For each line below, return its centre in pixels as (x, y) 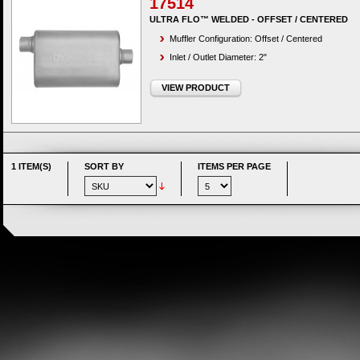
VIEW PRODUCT (196, 88)
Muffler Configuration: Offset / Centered (246, 39)
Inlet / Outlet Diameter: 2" (218, 57)
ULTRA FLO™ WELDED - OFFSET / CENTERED (249, 19)
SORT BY (104, 166)
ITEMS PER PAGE (234, 166)
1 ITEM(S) (31, 166)
